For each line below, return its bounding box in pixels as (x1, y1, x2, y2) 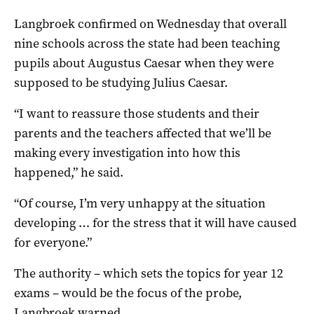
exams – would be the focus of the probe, (14, 284, 242, 301)
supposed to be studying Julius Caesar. (14, 74, 228, 91)
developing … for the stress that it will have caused (14, 214, 296, 231)
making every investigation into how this (14, 144, 240, 161)
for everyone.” (14, 233, 92, 251)
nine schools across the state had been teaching (14, 34, 280, 52)
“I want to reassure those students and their (14, 104, 259, 122)
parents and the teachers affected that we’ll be (14, 124, 271, 142)
